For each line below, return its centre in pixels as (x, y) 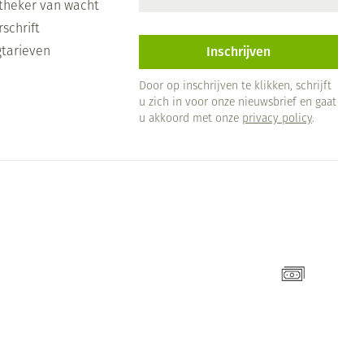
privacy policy (277, 119)
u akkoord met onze (190, 119)
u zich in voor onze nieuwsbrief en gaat (237, 103)
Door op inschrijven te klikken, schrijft (235, 87)
